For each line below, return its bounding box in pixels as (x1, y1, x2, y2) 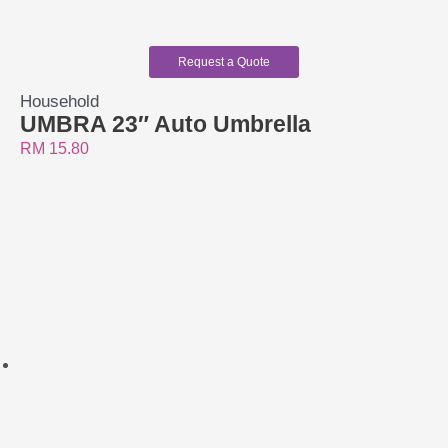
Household (20, 92, 99, 112)
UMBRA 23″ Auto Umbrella (20, 112, 311, 138)
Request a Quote (178, 55, 270, 70)
